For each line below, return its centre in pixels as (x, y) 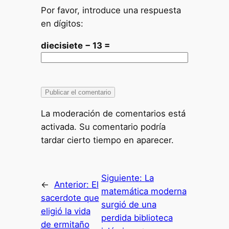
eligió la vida (65, 211)
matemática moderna (144, 191)
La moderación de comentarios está (113, 113)
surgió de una (129, 204)
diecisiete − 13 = (75, 45)
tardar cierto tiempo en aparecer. (107, 140)
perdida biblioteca (137, 217)
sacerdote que (70, 198)
